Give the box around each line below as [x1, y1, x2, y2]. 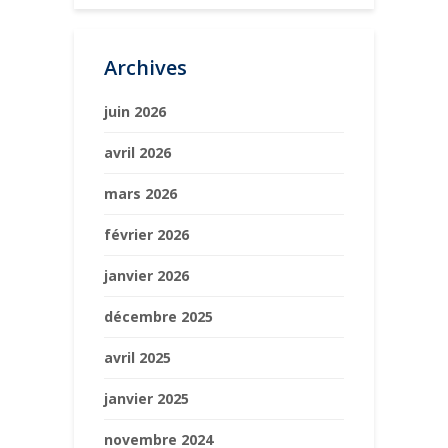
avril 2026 [104, 142, 171, 162]
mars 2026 [104, 183, 177, 203]
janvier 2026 [104, 265, 189, 285]
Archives [104, 53, 187, 81]
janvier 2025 [104, 388, 189, 408]
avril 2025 [104, 347, 171, 367]
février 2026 [104, 224, 189, 244]
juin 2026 [104, 101, 166, 121]
